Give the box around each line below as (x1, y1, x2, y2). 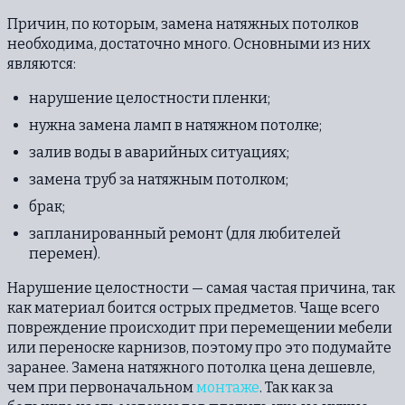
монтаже (196, 378, 259, 396)
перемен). (29, 244, 100, 262)
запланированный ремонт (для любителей (29, 224, 341, 242)
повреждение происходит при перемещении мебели (7, 318, 392, 336)
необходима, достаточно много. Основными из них (7, 34, 371, 52)
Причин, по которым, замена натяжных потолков (7, 14, 359, 33)
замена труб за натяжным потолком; (29, 170, 288, 188)
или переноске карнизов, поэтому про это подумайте (7, 338, 391, 356)
